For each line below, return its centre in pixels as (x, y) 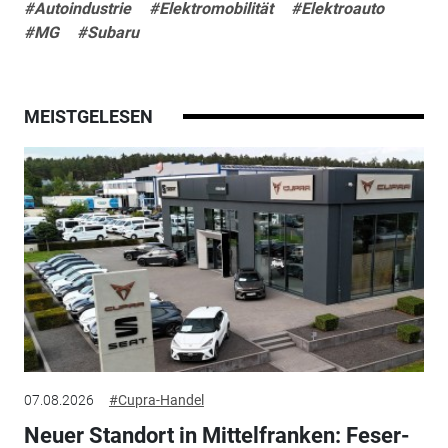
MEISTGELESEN (88, 116)
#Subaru (107, 32)
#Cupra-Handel (156, 399)
